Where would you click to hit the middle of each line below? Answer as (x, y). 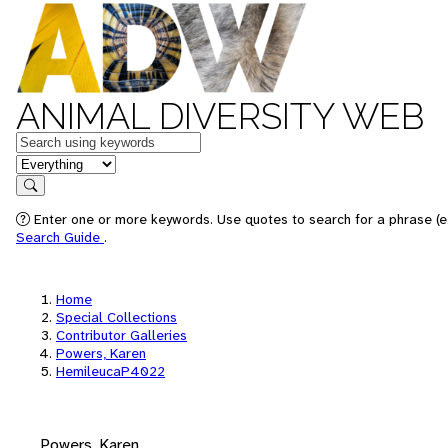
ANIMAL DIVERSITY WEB (220, 116)
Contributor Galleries (121, 335)
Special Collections (116, 317)
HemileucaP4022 (110, 371)
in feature (48, 162)
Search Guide (60, 237)
